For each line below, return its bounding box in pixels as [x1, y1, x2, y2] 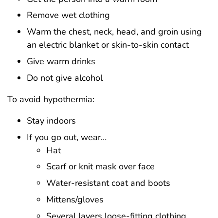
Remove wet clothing [27, 9, 110, 21]
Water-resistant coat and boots [46, 177, 170, 189]
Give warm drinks [27, 55, 95, 67]
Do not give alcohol [27, 72, 103, 84]
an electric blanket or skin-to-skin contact [27, 39, 189, 51]
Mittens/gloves [46, 193, 104, 205]
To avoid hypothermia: [7, 93, 94, 105]
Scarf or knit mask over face [46, 161, 155, 173]
